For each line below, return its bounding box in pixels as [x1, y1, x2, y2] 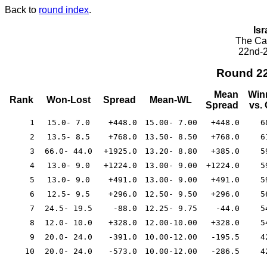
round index [39, 5, 89, 15]
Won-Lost [46, 94, 91, 105]
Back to [5, 5, 39, 15]
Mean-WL [150, 94, 192, 105]
